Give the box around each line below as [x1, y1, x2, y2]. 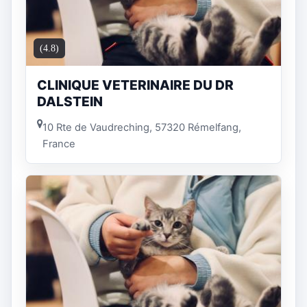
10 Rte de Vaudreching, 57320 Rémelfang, [42, 121, 241, 134]
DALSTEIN [37, 93, 103, 110]
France [42, 137, 75, 150]
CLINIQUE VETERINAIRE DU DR [37, 76, 234, 93]
